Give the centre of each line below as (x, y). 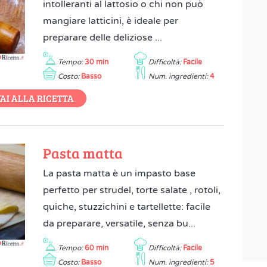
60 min (97, 248)
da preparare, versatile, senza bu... (119, 223)
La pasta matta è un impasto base (119, 173)
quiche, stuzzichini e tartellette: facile (127, 207)
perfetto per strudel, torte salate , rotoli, (132, 190)
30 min (97, 62)
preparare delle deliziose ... (103, 38)
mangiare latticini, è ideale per (111, 21)
